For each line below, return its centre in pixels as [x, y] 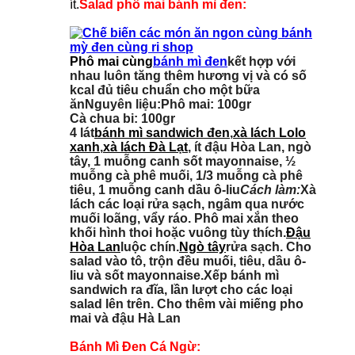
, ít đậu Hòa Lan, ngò [250, 147]
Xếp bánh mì [241, 275]
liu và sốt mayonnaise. [137, 275]
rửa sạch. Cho [269, 246]
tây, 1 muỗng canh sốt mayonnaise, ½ [183, 161]
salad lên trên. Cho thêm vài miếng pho [187, 303]
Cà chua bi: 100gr [122, 118]
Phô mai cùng [111, 61]
